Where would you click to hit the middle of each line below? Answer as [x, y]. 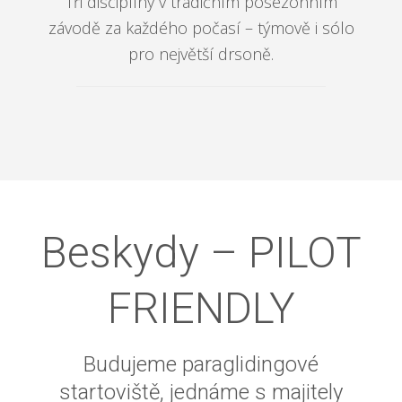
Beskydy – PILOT [201, 252]
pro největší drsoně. [201, 53]
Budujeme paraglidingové [201, 364]
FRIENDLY [201, 308]
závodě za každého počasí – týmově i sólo [201, 27]
